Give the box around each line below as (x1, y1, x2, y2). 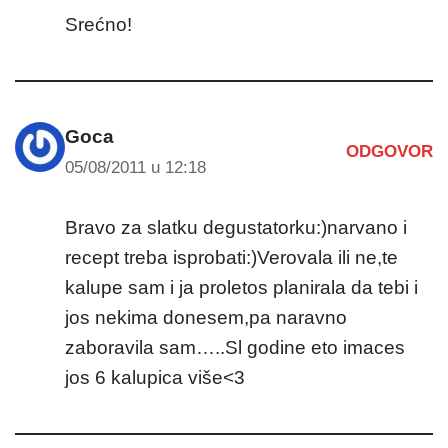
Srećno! (65, 13, 132, 35)
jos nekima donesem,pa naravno (65, 306, 347, 328)
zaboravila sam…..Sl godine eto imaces (65, 336, 405, 358)
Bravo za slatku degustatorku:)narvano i (65, 216, 407, 238)
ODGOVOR (346, 142, 433, 162)
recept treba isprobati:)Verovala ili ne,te (65, 246, 398, 268)
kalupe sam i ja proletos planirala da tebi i (65, 276, 418, 298)
